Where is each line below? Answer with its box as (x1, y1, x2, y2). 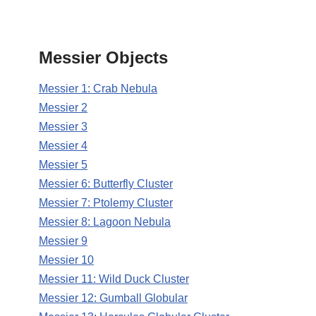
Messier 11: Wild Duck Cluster (39, 273, 189, 286)
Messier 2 (39, 102, 87, 114)
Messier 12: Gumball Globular (39, 292, 188, 305)
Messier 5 (39, 159, 87, 171)
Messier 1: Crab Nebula (39, 83, 157, 95)
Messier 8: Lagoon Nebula (39, 216, 171, 229)
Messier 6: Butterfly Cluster (39, 178, 173, 190)
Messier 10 (39, 254, 94, 267)
